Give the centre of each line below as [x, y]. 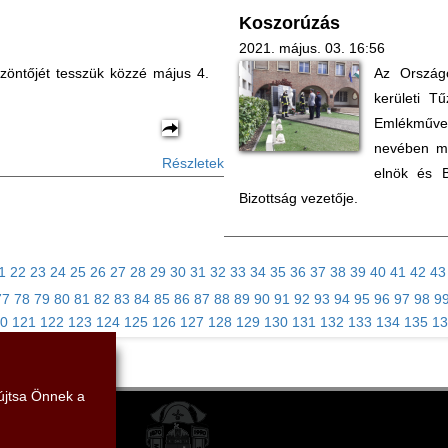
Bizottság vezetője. [298, 198]
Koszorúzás [289, 23]
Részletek [193, 163]
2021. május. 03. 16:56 [312, 48]
